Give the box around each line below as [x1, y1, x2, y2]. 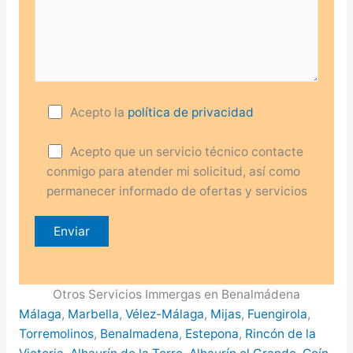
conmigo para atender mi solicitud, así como [46, 163, 301, 179]
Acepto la [70, 104, 128, 120]
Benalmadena [99, 326, 179, 342]
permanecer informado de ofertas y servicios [46, 183, 308, 199]
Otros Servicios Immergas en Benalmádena [53, 287, 300, 303]
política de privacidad [128, 104, 255, 120]
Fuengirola [247, 307, 307, 322]
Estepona [184, 326, 239, 342]
